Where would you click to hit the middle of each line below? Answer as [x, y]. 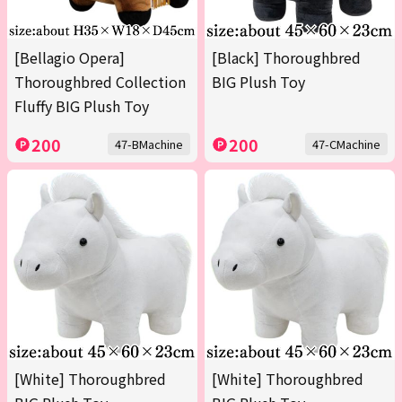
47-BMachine [149, 144]
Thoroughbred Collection [100, 82]
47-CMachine [346, 144]
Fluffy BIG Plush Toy [82, 106]
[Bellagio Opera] [70, 58]
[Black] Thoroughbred [286, 58]
